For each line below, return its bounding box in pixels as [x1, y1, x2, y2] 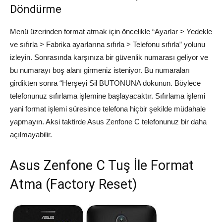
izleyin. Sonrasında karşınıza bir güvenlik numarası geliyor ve [10, 53, 208, 62]
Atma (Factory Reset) [10, 176, 137, 193]
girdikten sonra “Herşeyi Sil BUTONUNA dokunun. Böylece [10, 79, 201, 88]
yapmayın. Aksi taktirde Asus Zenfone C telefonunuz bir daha [10, 117, 207, 126]
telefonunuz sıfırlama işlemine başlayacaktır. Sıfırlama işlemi [10, 92, 205, 101]
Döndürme [10, 3, 61, 16]
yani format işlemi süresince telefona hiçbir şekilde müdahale [10, 105, 206, 113]
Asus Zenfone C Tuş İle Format [10, 158, 194, 174]
